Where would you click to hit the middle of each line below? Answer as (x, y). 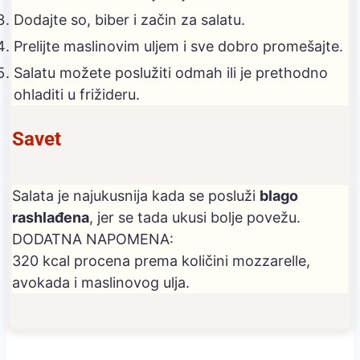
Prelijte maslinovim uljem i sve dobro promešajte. (178, 46)
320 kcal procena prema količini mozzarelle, (161, 261)
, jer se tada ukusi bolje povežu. (195, 218)
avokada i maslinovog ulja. (101, 283)
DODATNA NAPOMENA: (93, 239)
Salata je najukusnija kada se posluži (136, 196)
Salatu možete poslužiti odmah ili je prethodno (171, 73)
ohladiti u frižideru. (77, 95)
